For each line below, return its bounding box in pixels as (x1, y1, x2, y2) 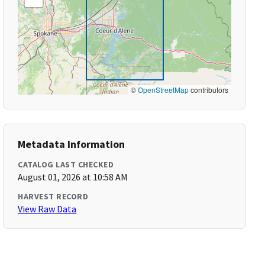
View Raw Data (18, 203, 77, 215)
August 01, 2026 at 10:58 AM (18, 171, 128, 183)
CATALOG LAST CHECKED (18, 159, 114, 170)
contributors (188, 85, 228, 95)
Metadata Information (18, 137, 125, 151)
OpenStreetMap (137, 85, 189, 95)
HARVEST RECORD (18, 191, 89, 202)
